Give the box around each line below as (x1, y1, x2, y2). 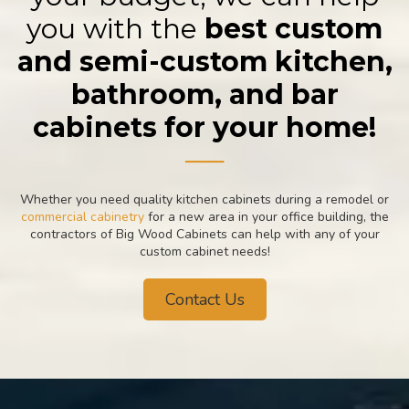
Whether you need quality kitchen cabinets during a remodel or (20, 190, 389, 208)
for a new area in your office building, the (143, 207, 389, 225)
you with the (26, 11, 204, 46)
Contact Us (164, 288, 245, 310)
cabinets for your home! (33, 110, 376, 144)
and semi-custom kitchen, (16, 44, 393, 79)
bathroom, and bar (70, 77, 339, 111)
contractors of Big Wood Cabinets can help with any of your (29, 225, 380, 243)
